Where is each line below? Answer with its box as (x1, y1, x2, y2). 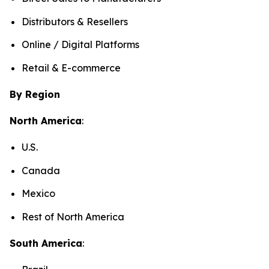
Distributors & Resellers (22, 15, 128, 28)
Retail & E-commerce (22, 62, 121, 74)
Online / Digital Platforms (22, 38, 139, 51)
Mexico (22, 187, 58, 200)
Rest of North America (22, 211, 127, 223)
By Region (10, 88, 60, 101)
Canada (22, 164, 62, 177)
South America (10, 237, 82, 250)
